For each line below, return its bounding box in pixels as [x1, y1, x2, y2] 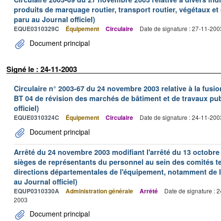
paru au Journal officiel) [14, 14, 95, 24]
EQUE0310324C [14, 112, 59, 122]
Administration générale [66, 186, 133, 195]
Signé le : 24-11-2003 [6, 64, 77, 74]
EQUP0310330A [14, 186, 59, 195]
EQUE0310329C [14, 24, 59, 33]
